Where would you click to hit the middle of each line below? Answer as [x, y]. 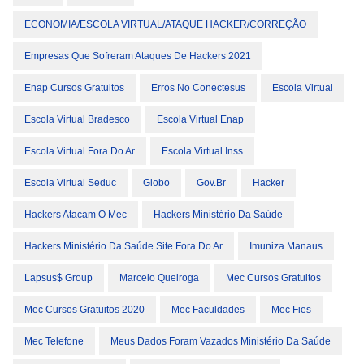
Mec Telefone [54, 341]
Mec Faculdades [208, 310]
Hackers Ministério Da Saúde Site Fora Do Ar [123, 246]
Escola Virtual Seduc [70, 183]
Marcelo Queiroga [159, 278]
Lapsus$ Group [58, 278]
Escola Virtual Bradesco [77, 119]
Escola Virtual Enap [200, 119]
